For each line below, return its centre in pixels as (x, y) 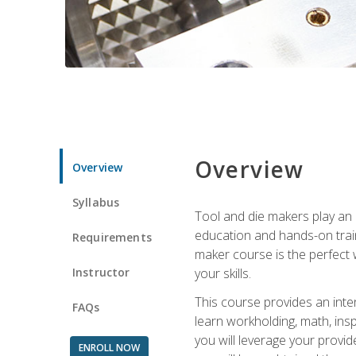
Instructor (101, 272)
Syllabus (96, 202)
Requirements (112, 237)
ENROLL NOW (109, 347)
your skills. (222, 273)
